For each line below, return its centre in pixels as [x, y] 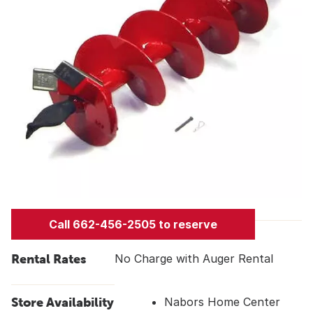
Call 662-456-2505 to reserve [133, 224]
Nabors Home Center [222, 301]
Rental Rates [49, 259]
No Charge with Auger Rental [194, 259]
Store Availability [63, 302]
